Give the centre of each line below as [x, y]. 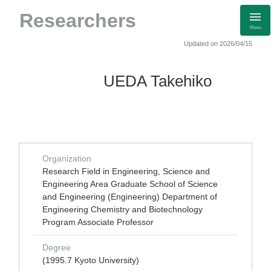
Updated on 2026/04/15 [218, 44]
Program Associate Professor [98, 222]
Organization [67, 158]
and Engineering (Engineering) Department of [130, 197]
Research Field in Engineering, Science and [126, 171]
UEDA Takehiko [158, 81]
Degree [57, 247]
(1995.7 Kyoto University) [91, 260]
